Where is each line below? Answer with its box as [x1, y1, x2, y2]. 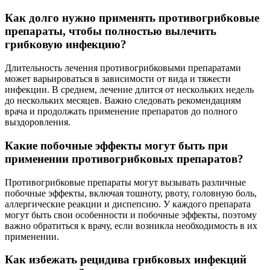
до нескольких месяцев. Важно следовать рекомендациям [5, 95, 241, 106]
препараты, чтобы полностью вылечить [5, 25, 216, 38]
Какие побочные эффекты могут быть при [5, 139, 228, 152]
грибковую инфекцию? [5, 38, 127, 51]
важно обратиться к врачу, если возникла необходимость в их [5, 220, 257, 231]
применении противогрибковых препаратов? [5, 152, 243, 165]
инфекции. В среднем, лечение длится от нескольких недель [5, 84, 254, 95]
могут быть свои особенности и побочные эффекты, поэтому [5, 209, 257, 220]
